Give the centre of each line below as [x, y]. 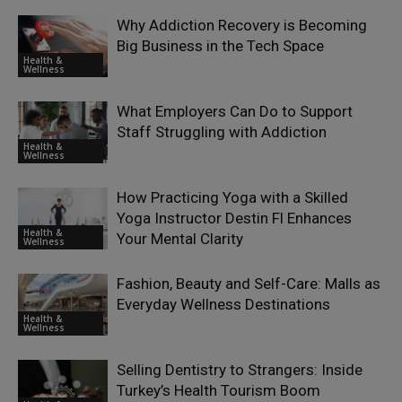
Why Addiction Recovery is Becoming [242, 26]
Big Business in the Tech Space [220, 46]
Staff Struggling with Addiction [222, 132]
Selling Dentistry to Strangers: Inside [240, 370]
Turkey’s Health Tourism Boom [218, 391]
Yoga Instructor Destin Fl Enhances [234, 218]
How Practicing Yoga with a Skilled [232, 198]
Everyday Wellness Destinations [223, 305]
